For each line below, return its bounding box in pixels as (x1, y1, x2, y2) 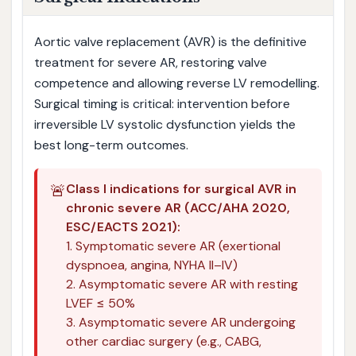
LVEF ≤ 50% (65, 294, 135, 311)
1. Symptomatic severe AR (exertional (65, 237, 281, 254)
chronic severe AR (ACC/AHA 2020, (65, 199, 290, 216)
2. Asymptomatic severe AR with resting (65, 275, 298, 292)
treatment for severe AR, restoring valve (33, 54, 267, 72)
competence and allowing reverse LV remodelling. (33, 75, 319, 92)
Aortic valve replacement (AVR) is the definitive (33, 33, 307, 51)
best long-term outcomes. (33, 137, 188, 154)
